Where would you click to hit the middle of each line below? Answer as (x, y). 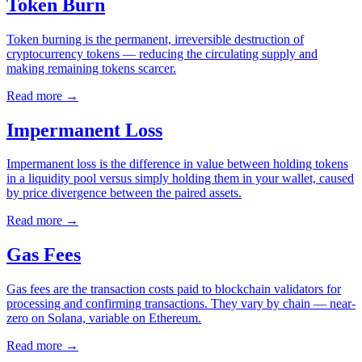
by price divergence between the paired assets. (124, 193)
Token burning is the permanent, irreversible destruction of (155, 39)
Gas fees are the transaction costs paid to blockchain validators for (174, 289)
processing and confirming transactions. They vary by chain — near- (181, 304)
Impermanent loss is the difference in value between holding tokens (177, 164)
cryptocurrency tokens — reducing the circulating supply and (162, 53)
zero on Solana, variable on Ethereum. (104, 318)
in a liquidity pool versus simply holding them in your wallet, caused (180, 179)
